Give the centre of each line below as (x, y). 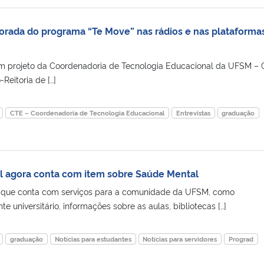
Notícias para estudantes (93, 239)
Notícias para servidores (180, 239)
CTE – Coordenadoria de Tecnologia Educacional (88, 113)
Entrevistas (193, 113)
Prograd (241, 239)
